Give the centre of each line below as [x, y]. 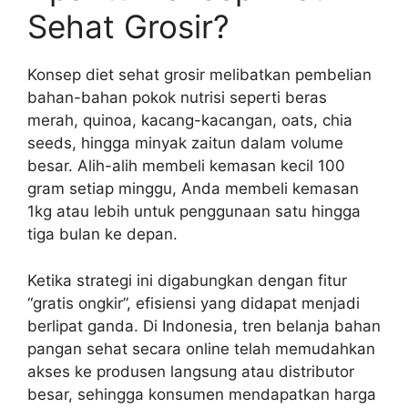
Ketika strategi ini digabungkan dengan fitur [187, 280]
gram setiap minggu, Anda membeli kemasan [193, 189]
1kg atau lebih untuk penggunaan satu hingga [194, 212]
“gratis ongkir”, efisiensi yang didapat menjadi [194, 303]
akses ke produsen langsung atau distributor [191, 371]
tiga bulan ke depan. [102, 235]
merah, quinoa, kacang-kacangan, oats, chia [190, 121]
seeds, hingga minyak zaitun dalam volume [185, 143]
